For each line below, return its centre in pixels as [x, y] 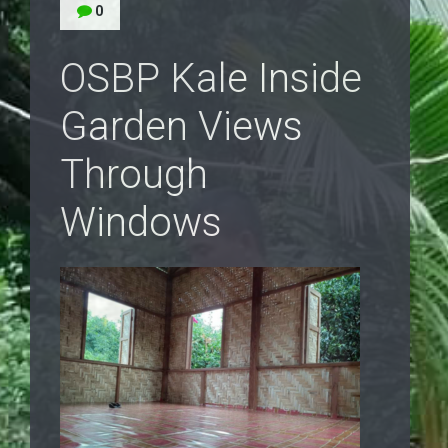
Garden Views [181, 126]
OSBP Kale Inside [211, 78]
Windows [141, 222]
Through [134, 174]
